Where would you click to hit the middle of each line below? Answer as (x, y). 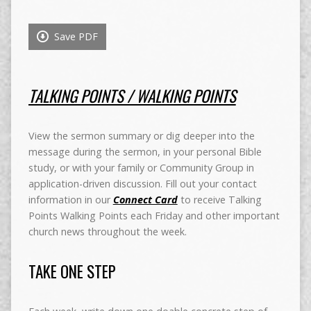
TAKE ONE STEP (72, 272)
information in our (70, 200)
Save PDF (74, 37)
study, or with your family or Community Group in (141, 168)
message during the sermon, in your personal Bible (145, 152)
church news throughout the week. (107, 232)
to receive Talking (219, 200)
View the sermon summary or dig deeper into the (141, 136)
